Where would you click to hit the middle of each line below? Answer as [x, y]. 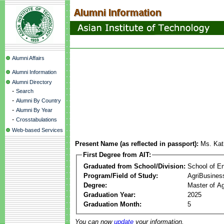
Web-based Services [37, 130]
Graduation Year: [109, 194]
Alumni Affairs [28, 58]
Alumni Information [34, 72]
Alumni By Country [38, 100]
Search [25, 91]
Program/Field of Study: [121, 175]
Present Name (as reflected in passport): [137, 144]
